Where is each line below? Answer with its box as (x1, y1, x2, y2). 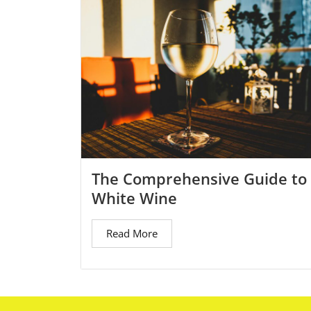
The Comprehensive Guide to (92, 167, 307, 189)
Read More (106, 226, 158, 240)
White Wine (92, 187, 177, 208)
